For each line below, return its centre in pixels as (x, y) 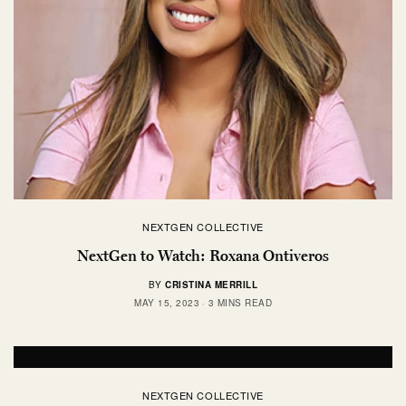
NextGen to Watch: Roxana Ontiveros (203, 256)
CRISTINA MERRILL (212, 285)
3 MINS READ (240, 303)
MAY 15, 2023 (167, 303)
